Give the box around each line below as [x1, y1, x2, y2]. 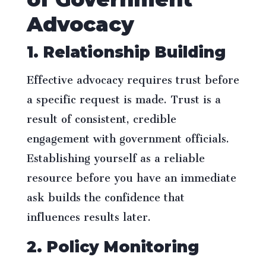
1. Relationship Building [26, 43, 226, 62]
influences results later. [26, 201, 151, 229]
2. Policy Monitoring [26, 237, 199, 257]
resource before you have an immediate [26, 161, 236, 189]
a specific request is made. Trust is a [26, 83, 221, 111]
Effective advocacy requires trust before [26, 64, 239, 91]
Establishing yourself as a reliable [26, 142, 205, 170]
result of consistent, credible [26, 103, 176, 131]
